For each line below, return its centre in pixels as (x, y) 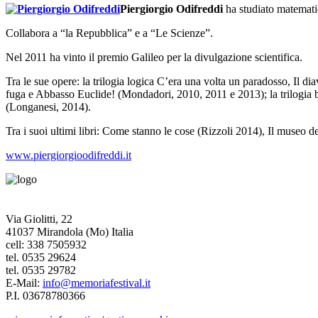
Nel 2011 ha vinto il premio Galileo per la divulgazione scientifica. (154, 57)
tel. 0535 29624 (41, 257)
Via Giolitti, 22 (39, 219)
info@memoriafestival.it (97, 283)
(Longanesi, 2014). (48, 106)
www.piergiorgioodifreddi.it (68, 155)
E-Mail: (24, 283)
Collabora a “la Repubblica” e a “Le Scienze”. (109, 33)
